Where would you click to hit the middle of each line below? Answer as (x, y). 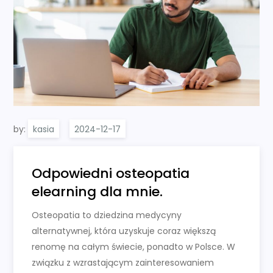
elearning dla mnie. (97, 192)
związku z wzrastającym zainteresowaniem (123, 263)
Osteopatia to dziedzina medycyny (107, 215)
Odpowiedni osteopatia (111, 174)
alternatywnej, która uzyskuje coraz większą (124, 231)
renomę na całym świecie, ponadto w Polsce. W (134, 247)
